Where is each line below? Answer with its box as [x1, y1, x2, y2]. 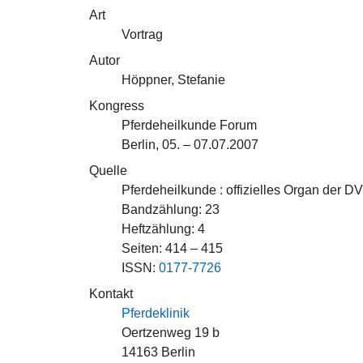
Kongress [89, 99, 144, 113]
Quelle [89, 164, 127, 177]
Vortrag [122, 28, 163, 41]
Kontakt [89, 287, 133, 301]
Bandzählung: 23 [122, 203, 220, 216]
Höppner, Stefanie [122, 73, 225, 87]
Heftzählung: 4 [122, 222, 205, 236]
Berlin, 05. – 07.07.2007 [122, 138, 258, 152]
